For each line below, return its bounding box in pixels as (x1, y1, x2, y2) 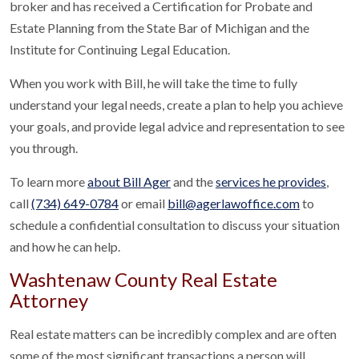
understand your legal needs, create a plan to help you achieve (10, 97, 343, 112)
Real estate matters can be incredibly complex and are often (10, 326, 337, 341)
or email (119, 196, 167, 211)
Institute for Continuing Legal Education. (10, 42, 230, 57)
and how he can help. (10, 239, 120, 254)
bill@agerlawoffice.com (167, 196, 300, 211)
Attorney (10, 288, 88, 312)
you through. (10, 140, 78, 155)
